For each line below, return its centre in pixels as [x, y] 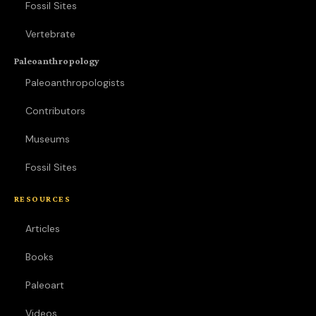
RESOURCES [42, 199]
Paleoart [45, 285]
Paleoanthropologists [75, 83]
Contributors [55, 111]
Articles [43, 229]
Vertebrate [50, 34]
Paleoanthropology [57, 61]
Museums [48, 139]
